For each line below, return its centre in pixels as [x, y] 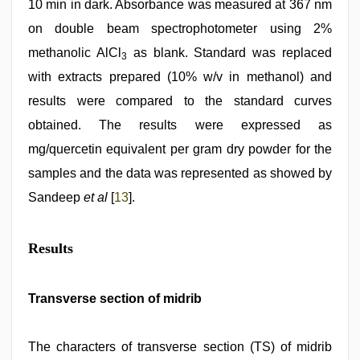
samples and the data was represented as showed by [180, 173]
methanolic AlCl [75, 53]
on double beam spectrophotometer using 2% [180, 29]
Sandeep [56, 197]
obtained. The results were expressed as [180, 125]
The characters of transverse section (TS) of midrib [180, 347]
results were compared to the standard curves [180, 101]
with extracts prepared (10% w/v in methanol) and [180, 77]
